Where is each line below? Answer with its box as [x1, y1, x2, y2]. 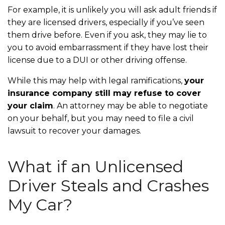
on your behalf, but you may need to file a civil [8, 113, 194, 123]
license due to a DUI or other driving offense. [8, 55, 189, 65]
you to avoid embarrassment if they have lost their [8, 42, 208, 52]
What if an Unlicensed [8, 156, 183, 176]
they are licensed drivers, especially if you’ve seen [8, 17, 204, 27]
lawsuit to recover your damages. [8, 126, 143, 136]
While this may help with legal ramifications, [8, 75, 184, 85]
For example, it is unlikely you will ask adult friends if [8, 5, 217, 15]
